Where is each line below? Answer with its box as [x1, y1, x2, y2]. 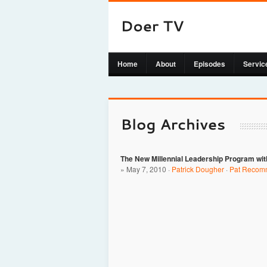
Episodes [194, 58, 225, 69]
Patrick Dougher [172, 163, 224, 174]
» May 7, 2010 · [120, 163, 172, 174]
